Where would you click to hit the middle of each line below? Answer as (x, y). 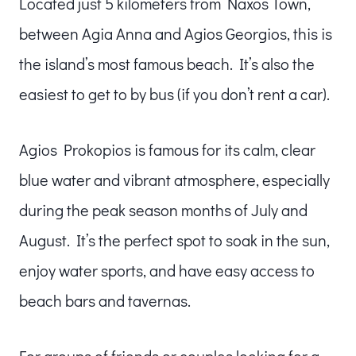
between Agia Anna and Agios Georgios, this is (176, 33)
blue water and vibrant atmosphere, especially (174, 179)
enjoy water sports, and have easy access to (167, 270)
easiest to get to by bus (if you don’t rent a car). (174, 93)
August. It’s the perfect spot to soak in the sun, (174, 240)
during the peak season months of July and (163, 209)
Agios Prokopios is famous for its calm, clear (167, 149)
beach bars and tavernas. (105, 300)
